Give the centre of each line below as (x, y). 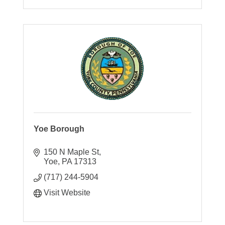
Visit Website (67, 192)
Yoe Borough (59, 129)
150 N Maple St (72, 152)
